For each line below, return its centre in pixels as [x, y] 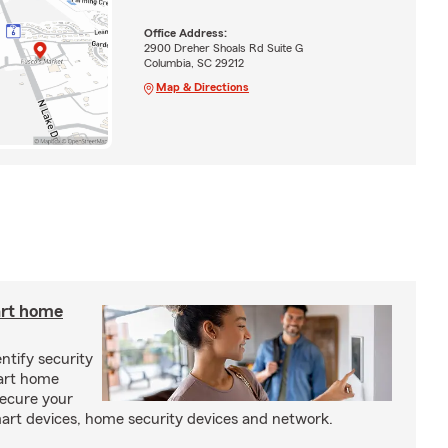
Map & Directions [202, 86]
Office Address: [185, 32]
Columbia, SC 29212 [193, 62]
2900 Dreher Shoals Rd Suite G [223, 47]
